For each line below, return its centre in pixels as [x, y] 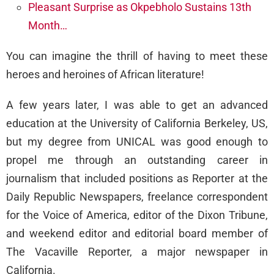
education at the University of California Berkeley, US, [137, 124]
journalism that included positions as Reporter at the [137, 179]
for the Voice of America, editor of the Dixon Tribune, [137, 215]
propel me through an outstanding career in [137, 160]
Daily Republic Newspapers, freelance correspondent [137, 197]
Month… [48, 26]
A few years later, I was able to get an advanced [137, 105]
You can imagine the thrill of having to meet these [137, 56]
